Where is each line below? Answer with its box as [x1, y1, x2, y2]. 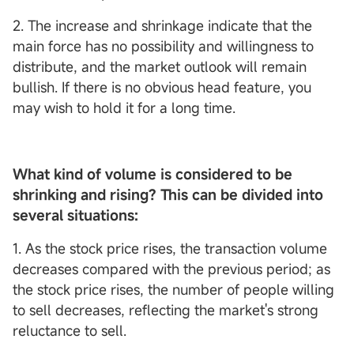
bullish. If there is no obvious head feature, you [13, 77, 311, 97]
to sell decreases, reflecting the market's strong [13, 300, 318, 320]
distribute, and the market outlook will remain [13, 57, 307, 77]
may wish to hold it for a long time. [13, 98, 235, 118]
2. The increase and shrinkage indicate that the [13, 16, 312, 36]
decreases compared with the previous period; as [13, 259, 330, 279]
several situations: [13, 205, 138, 225]
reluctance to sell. [13, 321, 126, 341]
